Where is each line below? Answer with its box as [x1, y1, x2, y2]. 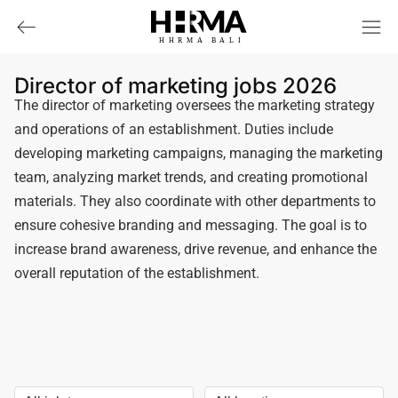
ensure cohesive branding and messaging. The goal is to [14, 217, 367, 234]
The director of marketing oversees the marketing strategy [14, 97, 375, 114]
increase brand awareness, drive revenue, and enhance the [14, 241, 377, 258]
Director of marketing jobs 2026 [14, 73, 337, 99]
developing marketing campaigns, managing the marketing [14, 145, 383, 162]
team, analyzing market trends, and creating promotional [14, 169, 368, 186]
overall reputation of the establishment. [14, 265, 259, 282]
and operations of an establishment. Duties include [14, 121, 333, 138]
